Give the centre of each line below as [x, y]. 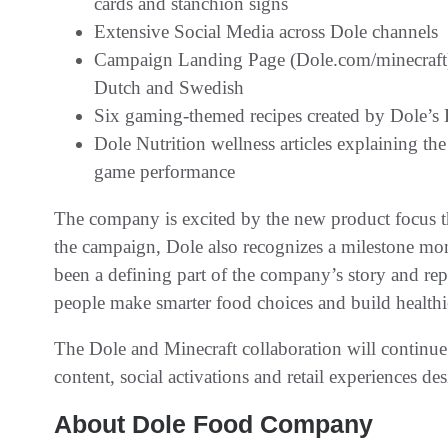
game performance [164, 171]
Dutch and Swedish [169, 87]
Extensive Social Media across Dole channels [266, 31]
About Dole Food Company [217, 423]
